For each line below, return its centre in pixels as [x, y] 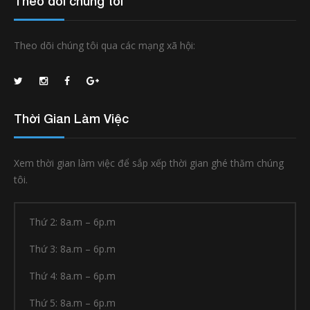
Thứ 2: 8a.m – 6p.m [72, 222]
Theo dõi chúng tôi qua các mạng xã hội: [104, 46]
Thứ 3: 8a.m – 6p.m [72, 249]
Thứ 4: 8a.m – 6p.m [72, 276]
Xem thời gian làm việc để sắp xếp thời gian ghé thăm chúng [149, 163]
